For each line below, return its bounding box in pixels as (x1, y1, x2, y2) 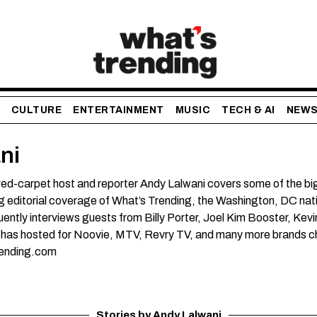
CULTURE (11, 105, 62, 116)
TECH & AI (221, 105, 275, 116)
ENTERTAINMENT (73, 105, 164, 116)
